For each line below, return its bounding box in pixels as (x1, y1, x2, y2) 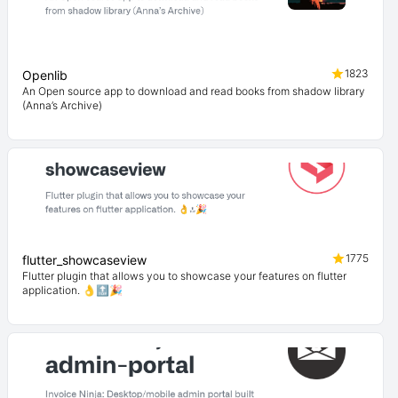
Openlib (22, 68, 68, 83)
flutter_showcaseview (22, 252, 147, 267)
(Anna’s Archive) (22, 99, 102, 112)
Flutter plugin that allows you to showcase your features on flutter (22, 269, 346, 283)
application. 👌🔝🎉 (22, 283, 123, 297)
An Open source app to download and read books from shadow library (22, 84, 365, 98)
